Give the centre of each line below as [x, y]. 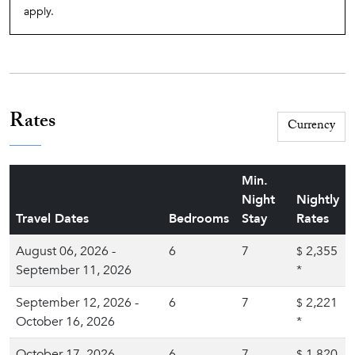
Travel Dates [52, 219]
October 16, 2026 [65, 322]
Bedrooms [199, 219]
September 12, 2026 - [77, 303]
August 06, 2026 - [66, 251]
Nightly [318, 200]
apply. [39, 11]
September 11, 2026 [74, 270]
